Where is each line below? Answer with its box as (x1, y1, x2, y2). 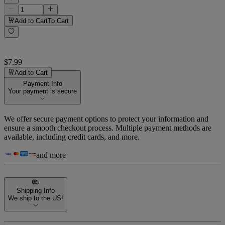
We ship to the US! (8, 194, 63, 202)
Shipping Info (17, 187, 55, 195)
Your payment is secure (8, 87, 77, 95)
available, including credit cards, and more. (4, 133, 140, 142)
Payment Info (23, 80, 62, 88)
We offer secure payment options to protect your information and (4, 115, 208, 124)
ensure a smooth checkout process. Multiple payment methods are (4, 124, 211, 133)
